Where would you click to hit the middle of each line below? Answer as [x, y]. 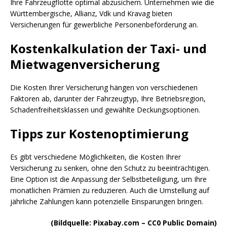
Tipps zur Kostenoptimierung [101, 133]
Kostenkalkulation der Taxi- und [108, 48]
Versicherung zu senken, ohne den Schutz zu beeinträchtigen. [110, 168]
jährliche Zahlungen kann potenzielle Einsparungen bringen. [107, 201]
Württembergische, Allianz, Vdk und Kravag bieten [91, 13]
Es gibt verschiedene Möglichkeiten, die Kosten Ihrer [96, 157]
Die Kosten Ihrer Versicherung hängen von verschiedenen [104, 87]
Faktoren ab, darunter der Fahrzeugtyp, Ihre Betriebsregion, [108, 98]
